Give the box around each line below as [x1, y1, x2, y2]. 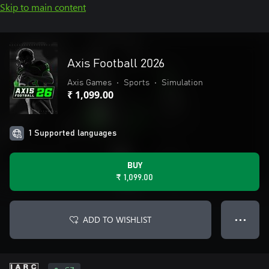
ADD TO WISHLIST [83, 214, 151, 225]
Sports [124, 79, 150, 87]
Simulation [162, 79, 203, 87]
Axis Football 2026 [67, 58, 165, 70]
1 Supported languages [29, 129, 116, 138]
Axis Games [67, 79, 112, 87]
